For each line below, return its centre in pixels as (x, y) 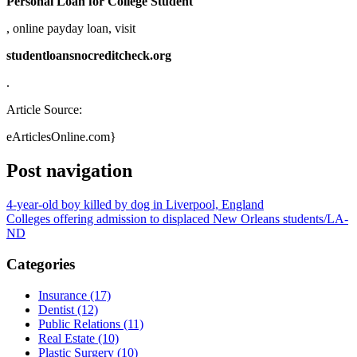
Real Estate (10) (78, 338)
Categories (41, 264)
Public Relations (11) (91, 324)
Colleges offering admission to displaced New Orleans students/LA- (177, 219)
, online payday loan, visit (71, 29)
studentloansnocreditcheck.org (89, 56)
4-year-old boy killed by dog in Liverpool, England (135, 205)
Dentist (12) (68, 309)
